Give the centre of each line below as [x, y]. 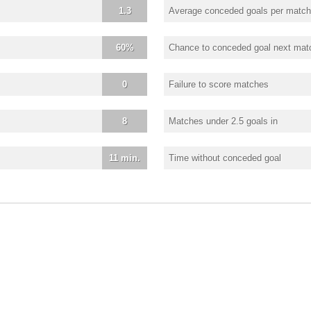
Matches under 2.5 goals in [223, 121]
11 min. [125, 158]
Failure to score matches [219, 84]
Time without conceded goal [225, 158]
